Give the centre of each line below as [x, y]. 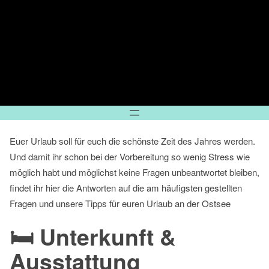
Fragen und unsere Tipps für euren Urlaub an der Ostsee [120, 203]
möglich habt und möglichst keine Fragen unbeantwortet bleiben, [134, 172]
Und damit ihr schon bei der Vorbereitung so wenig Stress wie [130, 156]
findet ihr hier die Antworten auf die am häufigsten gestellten [126, 187]
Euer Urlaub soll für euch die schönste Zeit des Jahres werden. [132, 141]
